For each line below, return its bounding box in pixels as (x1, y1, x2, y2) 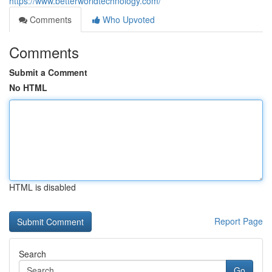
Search (19, 248, 46, 260)
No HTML (9, 81, 47, 93)
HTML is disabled (9, 181, 76, 193)
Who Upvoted (100, 13, 155, 25)
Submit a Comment (9, 66, 87, 78)
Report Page (214, 215, 263, 227)
